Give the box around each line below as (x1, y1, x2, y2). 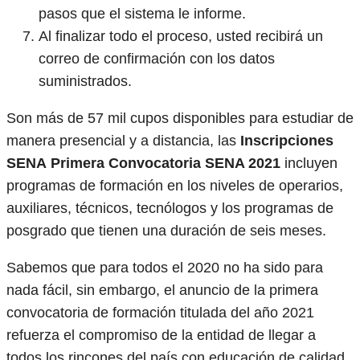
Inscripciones (240, 133, 333, 149)
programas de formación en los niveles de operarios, (6, 178, 343, 194)
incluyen (280, 155, 337, 172)
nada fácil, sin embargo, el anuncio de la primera (6, 282, 318, 299)
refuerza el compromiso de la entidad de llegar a (6, 327, 316, 344)
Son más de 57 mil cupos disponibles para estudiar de (6, 110, 354, 127)
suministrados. (39, 73, 132, 90)
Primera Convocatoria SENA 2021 (51, 155, 280, 172)
